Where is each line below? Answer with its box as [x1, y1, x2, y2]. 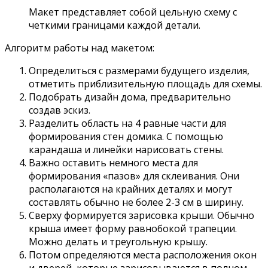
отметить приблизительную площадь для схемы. [29, 77, 262, 91]
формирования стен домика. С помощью [29, 130, 223, 144]
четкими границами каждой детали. [29, 19, 200, 32]
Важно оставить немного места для [29, 156, 198, 170]
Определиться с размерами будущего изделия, [29, 64, 249, 78]
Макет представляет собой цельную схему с [29, 5, 237, 19]
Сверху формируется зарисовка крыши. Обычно [29, 209, 254, 223]
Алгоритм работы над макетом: [5, 41, 154, 55]
